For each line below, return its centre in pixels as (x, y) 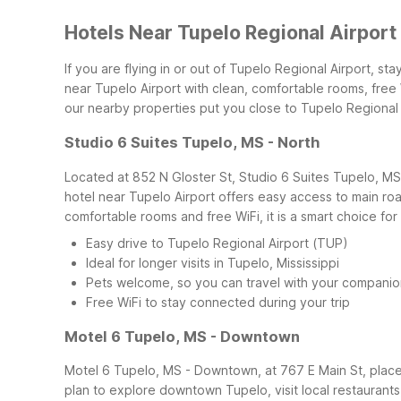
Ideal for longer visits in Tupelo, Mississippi (213, 262)
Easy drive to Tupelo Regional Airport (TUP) (217, 243)
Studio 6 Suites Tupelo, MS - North (192, 143)
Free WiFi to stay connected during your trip (218, 302)
